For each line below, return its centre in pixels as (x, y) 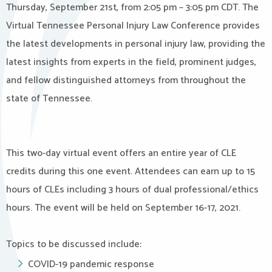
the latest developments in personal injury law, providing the (136, 44)
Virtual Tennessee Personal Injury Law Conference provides (133, 26)
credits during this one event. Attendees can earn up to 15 (131, 172)
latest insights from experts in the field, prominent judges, (131, 62)
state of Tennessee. (49, 99)
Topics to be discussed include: (74, 244)
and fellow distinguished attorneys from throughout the (126, 80)
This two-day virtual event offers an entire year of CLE (121, 153)
